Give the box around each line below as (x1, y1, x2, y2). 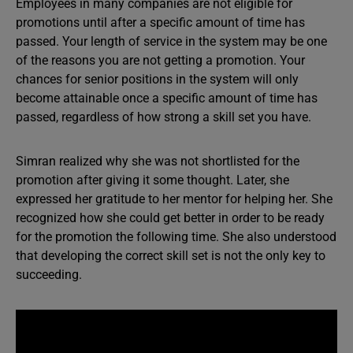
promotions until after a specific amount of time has (16, 15, 305, 30)
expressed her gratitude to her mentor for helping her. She (16, 191, 333, 206)
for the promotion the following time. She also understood (16, 229, 336, 244)
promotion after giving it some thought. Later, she (16, 173, 289, 188)
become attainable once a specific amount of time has (16, 91, 318, 106)
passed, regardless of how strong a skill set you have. (16, 110, 311, 124)
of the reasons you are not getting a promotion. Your (16, 53, 305, 68)
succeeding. (16, 267, 85, 282)
